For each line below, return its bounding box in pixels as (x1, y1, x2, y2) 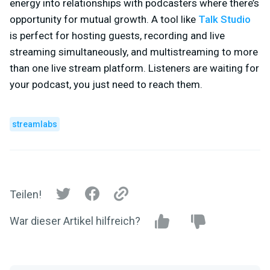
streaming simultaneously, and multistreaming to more (10, 45, 258, 58)
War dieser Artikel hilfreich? (10, 214, 140, 227)
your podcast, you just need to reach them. (10, 78, 202, 90)
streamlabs (12, 119, 57, 129)
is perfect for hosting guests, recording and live (10, 29, 225, 42)
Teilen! (10, 188, 42, 201)
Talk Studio (198, 13, 251, 25)
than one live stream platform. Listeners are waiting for (10, 61, 259, 74)
